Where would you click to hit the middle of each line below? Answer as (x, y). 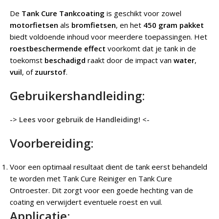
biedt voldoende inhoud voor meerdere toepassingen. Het (109, 36)
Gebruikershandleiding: (77, 95)
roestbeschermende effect (58, 48)
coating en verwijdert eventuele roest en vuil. (86, 202)
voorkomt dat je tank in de (151, 48)
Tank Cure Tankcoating (63, 13)
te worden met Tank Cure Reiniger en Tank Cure (91, 178)
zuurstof (50, 72)
